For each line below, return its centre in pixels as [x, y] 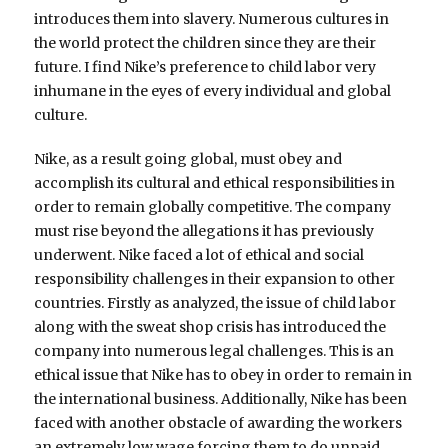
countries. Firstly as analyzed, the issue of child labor [215, 303]
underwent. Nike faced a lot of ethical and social [199, 255]
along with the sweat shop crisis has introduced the [210, 327]
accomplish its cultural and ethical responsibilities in [215, 183]
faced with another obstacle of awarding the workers [218, 423]
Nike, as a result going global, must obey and [188, 159]
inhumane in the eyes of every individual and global [213, 91]
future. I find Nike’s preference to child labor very [205, 67]
